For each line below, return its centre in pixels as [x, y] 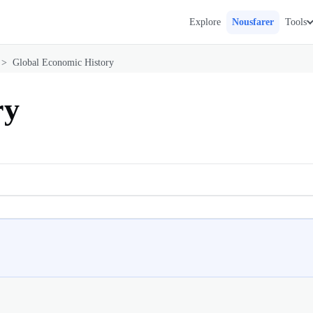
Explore [205, 22]
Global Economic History [63, 63]
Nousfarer [253, 22]
